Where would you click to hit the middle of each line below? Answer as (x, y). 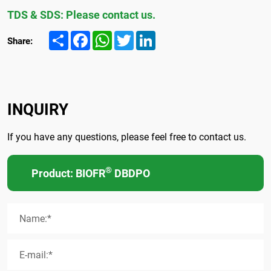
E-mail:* (36, 254)
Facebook (109, 35)
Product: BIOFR (68, 173)
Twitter (147, 35)
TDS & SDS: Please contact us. (81, 14)
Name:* (35, 218)
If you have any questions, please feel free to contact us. (127, 136)
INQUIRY (38, 109)
